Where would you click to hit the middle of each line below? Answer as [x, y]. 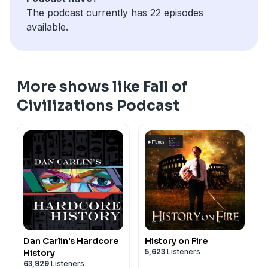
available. [47, 27]
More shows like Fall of [102, 86]
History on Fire [176, 241]
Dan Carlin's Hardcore [71, 241]
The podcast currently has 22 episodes [115, 12]
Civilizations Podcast [98, 106]
